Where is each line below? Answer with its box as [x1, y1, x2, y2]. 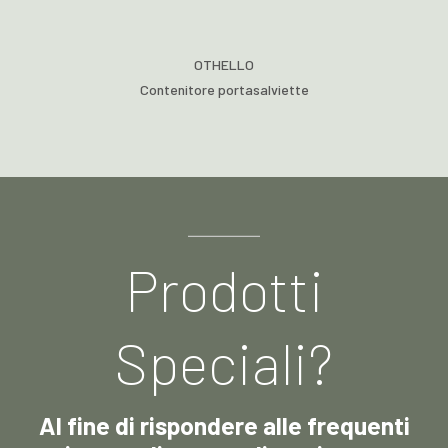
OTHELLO [194, 56, 254, 74]
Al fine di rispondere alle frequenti [38, 409, 410, 440]
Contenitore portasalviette [139, 81, 309, 99]
